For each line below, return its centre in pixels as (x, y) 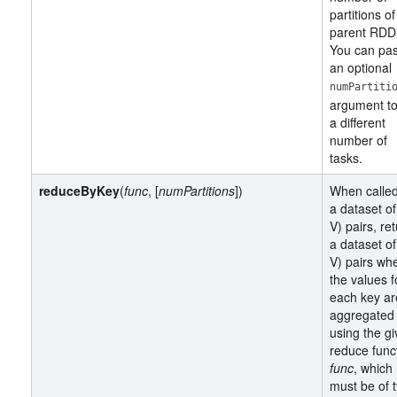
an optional (361, 67)
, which (373, 368)
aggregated (362, 315)
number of (358, 140)
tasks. (346, 158)
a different (358, 122)
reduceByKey (79, 191)
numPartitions (197, 191)
